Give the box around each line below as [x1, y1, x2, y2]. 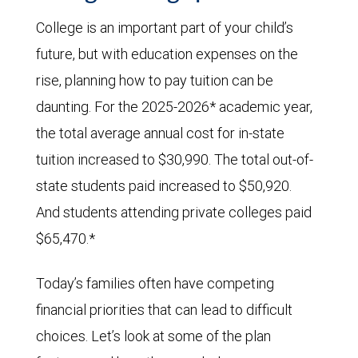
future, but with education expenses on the [36, 44, 298, 63]
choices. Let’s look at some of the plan [36, 326, 271, 345]
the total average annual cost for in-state [36, 123, 284, 142]
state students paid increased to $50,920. [36, 176, 292, 195]
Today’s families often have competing [36, 273, 274, 292]
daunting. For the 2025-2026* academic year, [36, 97, 312, 116]
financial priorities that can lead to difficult [36, 300, 292, 319]
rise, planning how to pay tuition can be [36, 70, 273, 89]
